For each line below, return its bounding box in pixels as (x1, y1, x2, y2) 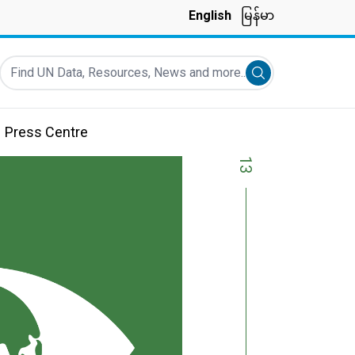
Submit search (258, 67, 337, 82)
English (189, 8, 231, 23)
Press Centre (5, 124, 88, 140)
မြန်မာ (241, 8, 274, 23)
